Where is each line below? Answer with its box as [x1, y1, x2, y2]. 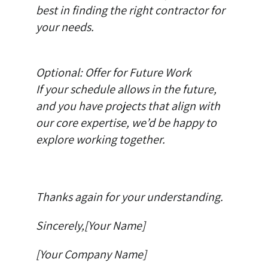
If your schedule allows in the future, [35, 81, 217, 98]
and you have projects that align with [35, 98, 220, 114]
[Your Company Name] [35, 246, 147, 263]
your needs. [35, 19, 94, 35]
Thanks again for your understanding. [35, 189, 223, 205]
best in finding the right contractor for [35, 2, 225, 19]
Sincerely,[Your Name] [35, 218, 145, 234]
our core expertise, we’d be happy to [35, 115, 217, 131]
